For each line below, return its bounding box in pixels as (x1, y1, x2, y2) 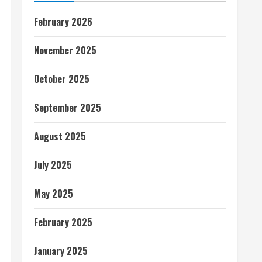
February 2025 (34, 215, 92, 229)
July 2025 (34, 158, 72, 172)
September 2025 (34, 101, 101, 115)
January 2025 (34, 244, 88, 258)
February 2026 (34, 15, 92, 29)
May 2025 (34, 187, 73, 201)
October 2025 (34, 72, 89, 86)
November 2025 (34, 43, 96, 57)
